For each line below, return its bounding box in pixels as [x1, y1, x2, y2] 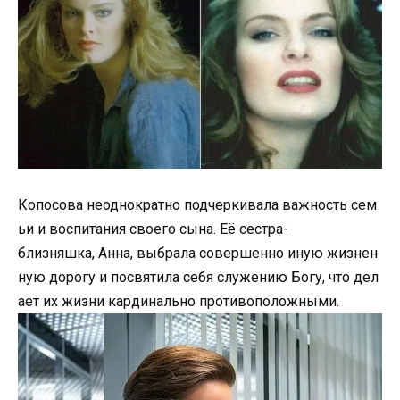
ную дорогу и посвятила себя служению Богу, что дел [18, 269, 379, 287]
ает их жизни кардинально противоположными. [18, 293, 339, 311]
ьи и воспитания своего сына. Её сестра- [18, 221, 288, 238]
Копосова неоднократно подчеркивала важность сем [18, 196, 377, 214]
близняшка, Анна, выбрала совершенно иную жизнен [18, 245, 378, 262]
